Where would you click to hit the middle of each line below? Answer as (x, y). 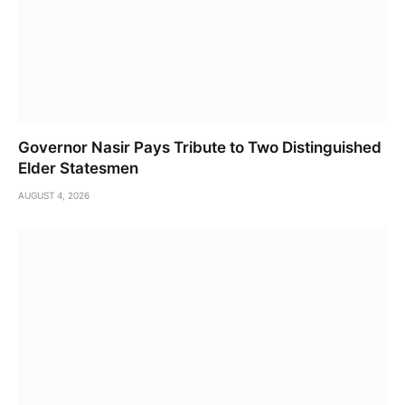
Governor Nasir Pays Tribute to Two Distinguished (200, 147)
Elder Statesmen (78, 168)
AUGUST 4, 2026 (54, 195)
